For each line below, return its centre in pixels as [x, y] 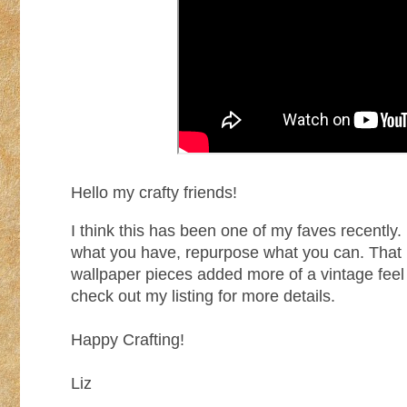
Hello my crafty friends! [154, 193]
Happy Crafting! [128, 340]
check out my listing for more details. [203, 297]
